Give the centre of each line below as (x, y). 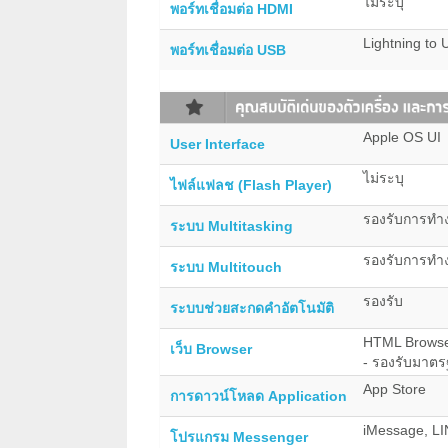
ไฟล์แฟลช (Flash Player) (251, 185)
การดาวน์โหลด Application (258, 396)
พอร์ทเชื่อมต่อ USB (228, 50)
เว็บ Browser (211, 349)
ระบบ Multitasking (231, 226)
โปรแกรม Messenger (239, 437)
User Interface (217, 144)
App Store (394, 389)
